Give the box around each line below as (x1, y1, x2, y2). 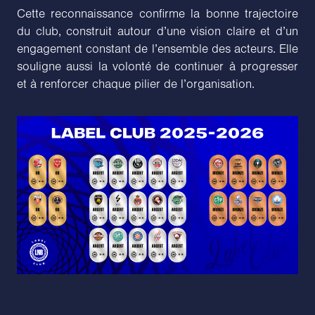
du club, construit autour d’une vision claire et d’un (17, 24, 298, 39)
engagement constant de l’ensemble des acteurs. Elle (17, 41, 298, 56)
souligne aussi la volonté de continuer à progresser (17, 59, 298, 74)
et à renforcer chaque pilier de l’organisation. (17, 77, 255, 91)
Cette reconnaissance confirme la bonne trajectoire (17, 6, 298, 21)
